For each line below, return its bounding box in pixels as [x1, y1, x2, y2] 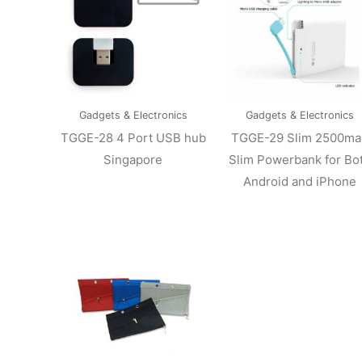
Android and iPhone [242, 174, 356, 190]
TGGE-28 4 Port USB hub [60, 130, 206, 146]
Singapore [103, 152, 163, 168]
